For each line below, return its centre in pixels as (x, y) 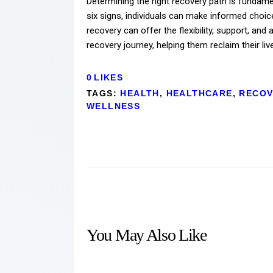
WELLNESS (114, 106)
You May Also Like (147, 235)
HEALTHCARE (199, 94)
